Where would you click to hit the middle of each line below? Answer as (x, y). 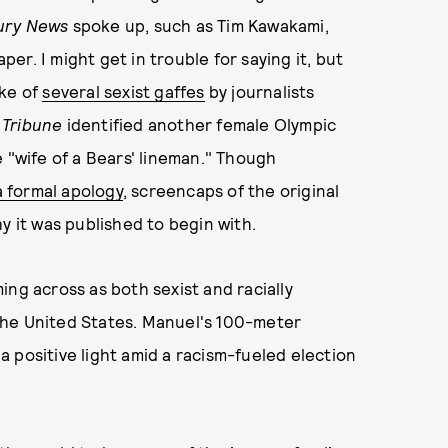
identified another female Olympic (199, 124)
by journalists (259, 91)
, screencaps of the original (231, 190)
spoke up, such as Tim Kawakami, (198, 25)
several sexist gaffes (123, 91)
